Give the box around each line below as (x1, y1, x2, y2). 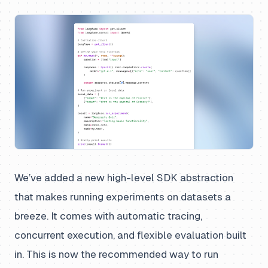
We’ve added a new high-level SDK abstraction (14, 171, 233, 184)
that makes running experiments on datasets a (14, 190, 231, 203)
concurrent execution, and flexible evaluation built (14, 229, 246, 241)
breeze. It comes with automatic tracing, (14, 209, 202, 222)
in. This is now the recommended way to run (14, 248, 218, 260)
